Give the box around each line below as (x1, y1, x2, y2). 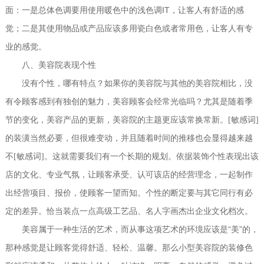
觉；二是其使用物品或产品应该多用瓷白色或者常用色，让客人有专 (5, 24, 253, 33)
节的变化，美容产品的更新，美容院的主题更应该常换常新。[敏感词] (5, 115, 259, 124)
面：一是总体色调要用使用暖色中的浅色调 (5, 5, 162, 15)
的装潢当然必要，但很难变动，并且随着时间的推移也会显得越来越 (5, 133, 253, 143)
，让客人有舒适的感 (169, 5, 244, 15)
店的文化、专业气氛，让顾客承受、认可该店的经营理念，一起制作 (5, 170, 253, 179)
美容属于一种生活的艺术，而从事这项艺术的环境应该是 (5, 225, 228, 234)
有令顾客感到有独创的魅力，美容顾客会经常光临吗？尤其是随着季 (5, 97, 253, 106)
